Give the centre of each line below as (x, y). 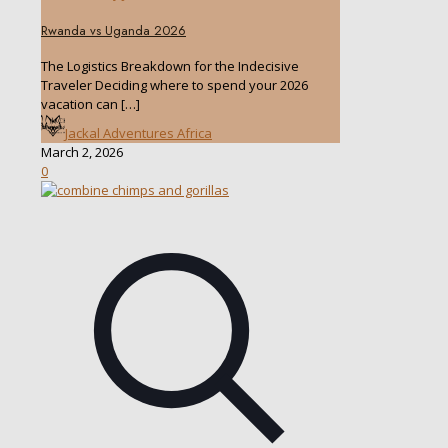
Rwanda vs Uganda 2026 (113, 30)
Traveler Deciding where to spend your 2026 (174, 85)
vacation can (79, 104)
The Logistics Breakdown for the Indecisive (170, 66)
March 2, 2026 (82, 152)
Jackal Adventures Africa (138, 133)
